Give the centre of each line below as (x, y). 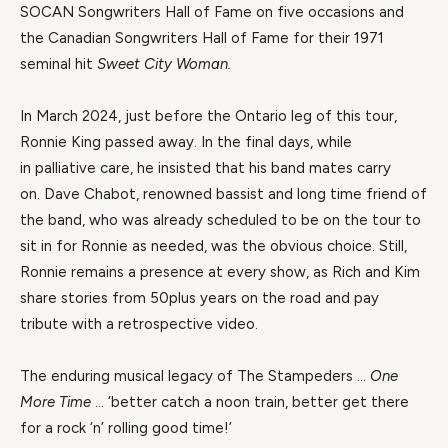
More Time (57, 402)
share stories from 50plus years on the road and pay (199, 298)
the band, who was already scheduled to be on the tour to (220, 220)
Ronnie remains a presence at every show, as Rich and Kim (220, 272)
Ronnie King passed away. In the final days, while (186, 142)
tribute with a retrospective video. (147, 324)
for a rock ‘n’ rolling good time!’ (132, 428)
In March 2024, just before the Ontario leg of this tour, (208, 116)
